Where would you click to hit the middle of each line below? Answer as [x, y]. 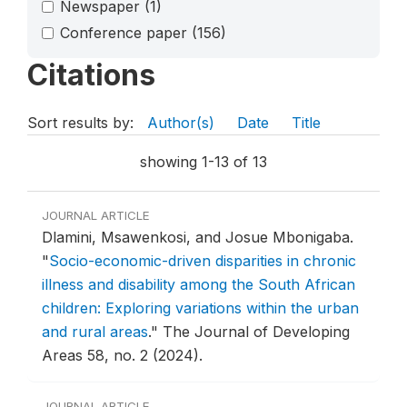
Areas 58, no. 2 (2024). [122, 356]
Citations [91, 75]
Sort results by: [83, 123]
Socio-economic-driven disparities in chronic [203, 261]
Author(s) [181, 123]
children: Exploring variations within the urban [200, 308]
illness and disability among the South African [199, 285]
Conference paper [126, 32]
